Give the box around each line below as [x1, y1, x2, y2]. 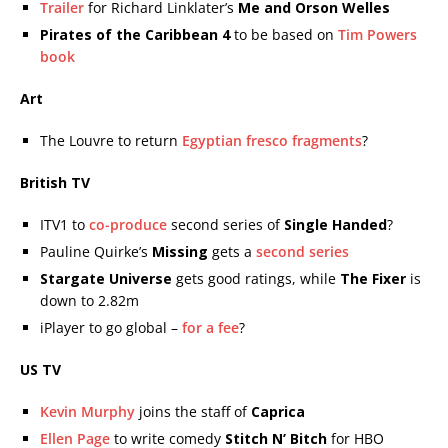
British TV [20, 173, 90, 192]
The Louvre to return [40, 131, 182, 150]
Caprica [251, 402, 305, 421]
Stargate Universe [40, 269, 172, 288]
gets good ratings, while [172, 269, 340, 288]
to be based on [230, 25, 338, 44]
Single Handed [284, 215, 387, 234]
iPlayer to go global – [40, 318, 182, 337]
